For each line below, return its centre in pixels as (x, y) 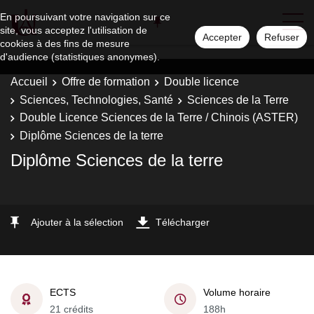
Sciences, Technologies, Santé (96, 100)
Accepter (222, 37)
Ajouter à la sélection (77, 222)
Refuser (282, 37)
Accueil (29, 82)
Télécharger (183, 222)
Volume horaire (237, 292)
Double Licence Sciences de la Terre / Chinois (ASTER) (159, 117)
